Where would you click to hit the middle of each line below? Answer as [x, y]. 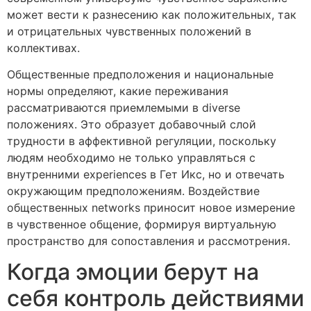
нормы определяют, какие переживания [118, 91]
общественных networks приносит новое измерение [151, 208]
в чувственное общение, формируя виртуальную [142, 225]
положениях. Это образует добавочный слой [132, 125]
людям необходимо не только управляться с [131, 158]
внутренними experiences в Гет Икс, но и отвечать [146, 175]
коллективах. [43, 48]
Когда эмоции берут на [133, 272]
